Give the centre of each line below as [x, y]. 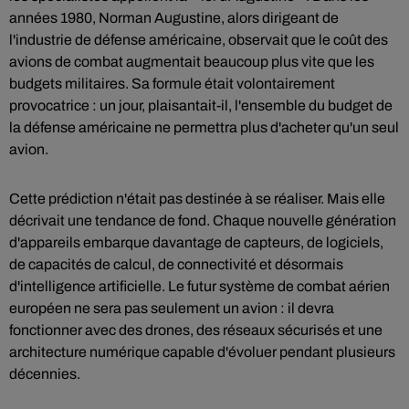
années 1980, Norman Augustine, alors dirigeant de [174, 18]
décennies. [45, 374]
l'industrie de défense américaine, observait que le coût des [199, 40]
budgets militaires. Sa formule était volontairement [172, 84]
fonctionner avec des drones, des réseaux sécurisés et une [196, 330]
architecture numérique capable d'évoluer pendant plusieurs [202, 352]
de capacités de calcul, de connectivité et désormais [176, 264]
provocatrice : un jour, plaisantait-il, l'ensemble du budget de [201, 105]
